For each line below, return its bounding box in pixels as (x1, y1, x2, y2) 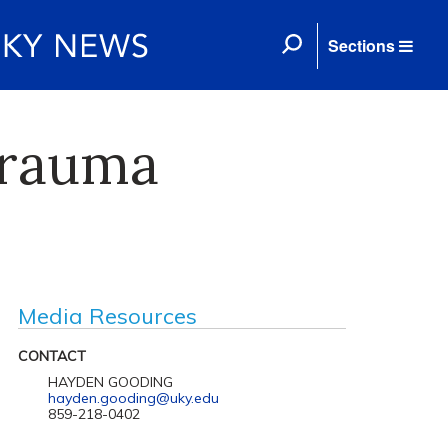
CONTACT (17, 347, 86, 365)
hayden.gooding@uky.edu (47, 389, 219, 407)
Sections (328, 34, 395, 57)
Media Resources (17, 302, 197, 330)
